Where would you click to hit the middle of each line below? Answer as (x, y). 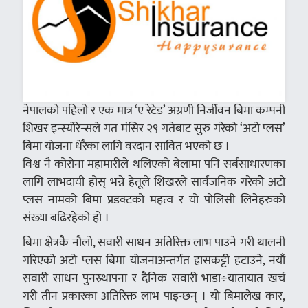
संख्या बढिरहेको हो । (66, 218)
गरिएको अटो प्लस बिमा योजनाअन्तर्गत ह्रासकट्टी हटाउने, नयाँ (154, 261)
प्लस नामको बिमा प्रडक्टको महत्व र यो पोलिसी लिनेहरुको (154, 200)
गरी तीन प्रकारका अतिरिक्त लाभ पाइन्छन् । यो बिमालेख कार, (154, 296)
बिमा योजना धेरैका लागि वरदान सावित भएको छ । (126, 146)
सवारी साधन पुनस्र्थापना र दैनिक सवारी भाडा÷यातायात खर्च (154, 278)
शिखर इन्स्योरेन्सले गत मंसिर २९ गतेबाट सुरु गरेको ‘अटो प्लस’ (154, 129)
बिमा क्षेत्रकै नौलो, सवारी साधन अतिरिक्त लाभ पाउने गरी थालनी (154, 243)
